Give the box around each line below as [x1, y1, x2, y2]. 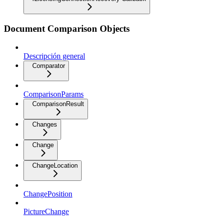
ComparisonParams [23, 90, 84, 99]
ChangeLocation [32, 162, 78, 170]
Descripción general [23, 52, 85, 61]
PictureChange [23, 207, 69, 216]
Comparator [32, 62, 65, 70]
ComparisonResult [32, 100, 84, 108]
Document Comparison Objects [4, 23, 130, 34]
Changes [32, 121, 57, 129]
